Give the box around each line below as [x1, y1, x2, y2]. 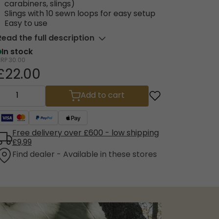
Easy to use [4, 18, 47, 31]
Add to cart [81, 89, 125, 103]
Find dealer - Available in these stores [12, 149, 157, 162]
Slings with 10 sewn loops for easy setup [4, 8, 155, 21]
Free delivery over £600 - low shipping [12, 127, 159, 140]
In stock [1, 46, 33, 59]
